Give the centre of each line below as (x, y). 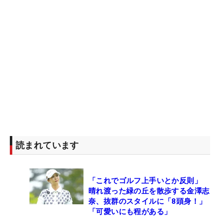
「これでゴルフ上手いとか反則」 (145, 180)
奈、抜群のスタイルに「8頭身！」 (148, 201)
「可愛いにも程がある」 (130, 211)
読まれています (47, 145)
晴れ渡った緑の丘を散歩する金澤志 (149, 191)
